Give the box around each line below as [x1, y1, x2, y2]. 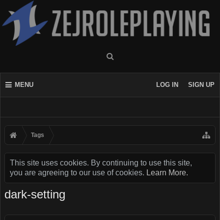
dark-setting [4, 188, 65, 201]
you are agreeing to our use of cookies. [10, 168, 146, 177]
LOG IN [156, 81, 178, 88]
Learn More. [146, 168, 188, 177]
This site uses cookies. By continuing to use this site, [10, 159, 192, 167]
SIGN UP [188, 81, 215, 88]
